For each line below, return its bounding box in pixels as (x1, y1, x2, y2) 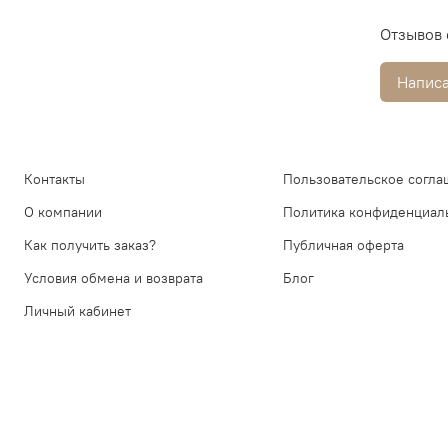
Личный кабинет (24, 302, 131, 321)
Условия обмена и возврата (24, 269, 203, 288)
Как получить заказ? (24, 236, 156, 255)
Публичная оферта (283, 236, 404, 255)
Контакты (24, 170, 85, 189)
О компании (24, 203, 102, 222)
